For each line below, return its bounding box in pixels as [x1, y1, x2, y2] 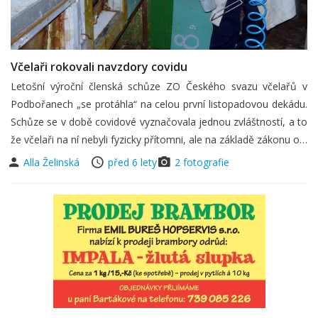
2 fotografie [175, 155, 229, 169]
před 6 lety [108, 155, 157, 169]
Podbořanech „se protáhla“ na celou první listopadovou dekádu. [11, 97, 307, 111]
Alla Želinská [23, 155, 82, 169]
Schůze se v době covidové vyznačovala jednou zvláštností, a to [11, 115, 307, 128]
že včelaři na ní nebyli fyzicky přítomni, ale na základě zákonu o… [11, 133, 307, 146]
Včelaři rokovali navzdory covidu [11, 59, 187, 75]
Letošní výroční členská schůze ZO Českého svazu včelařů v [11, 79, 307, 93]
